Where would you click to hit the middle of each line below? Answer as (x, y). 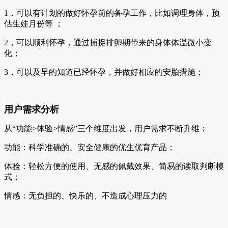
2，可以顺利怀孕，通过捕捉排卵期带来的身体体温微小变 (108, 43)
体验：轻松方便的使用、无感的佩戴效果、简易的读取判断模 (114, 166)
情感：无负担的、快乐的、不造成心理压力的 (85, 196)
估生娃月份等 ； (34, 24)
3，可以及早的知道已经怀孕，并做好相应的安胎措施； (104, 72)
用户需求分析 (32, 110)
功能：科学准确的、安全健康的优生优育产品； (90, 148)
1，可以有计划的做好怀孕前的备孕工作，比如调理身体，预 (112, 13)
